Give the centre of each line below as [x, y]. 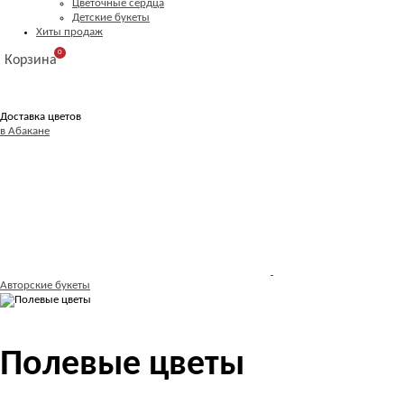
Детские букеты [111, 18]
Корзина [31, 60]
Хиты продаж [69, 32]
